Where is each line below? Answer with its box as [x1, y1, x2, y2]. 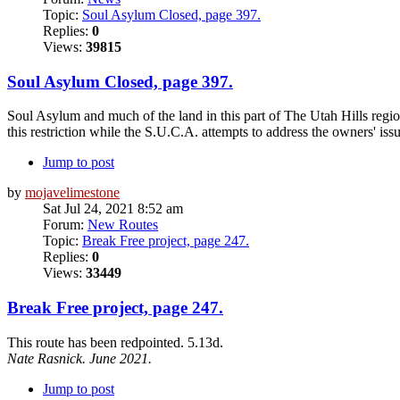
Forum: [43, 217, 87, 233]
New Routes [87, 217, 158, 233]
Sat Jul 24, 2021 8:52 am [43, 201, 183, 217]
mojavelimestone [25, 185, 120, 201]
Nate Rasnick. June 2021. [7, 350, 152, 366]
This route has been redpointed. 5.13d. [7, 334, 223, 350]
